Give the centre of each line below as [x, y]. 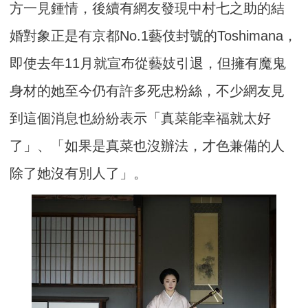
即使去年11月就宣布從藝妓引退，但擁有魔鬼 [148, 64]
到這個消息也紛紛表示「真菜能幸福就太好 [141, 119]
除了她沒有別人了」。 [79, 174]
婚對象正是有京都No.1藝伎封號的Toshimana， [154, 36]
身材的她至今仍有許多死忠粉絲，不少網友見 [147, 91]
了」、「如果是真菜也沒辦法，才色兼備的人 [147, 146]
